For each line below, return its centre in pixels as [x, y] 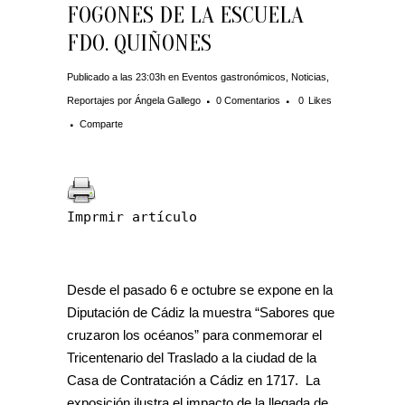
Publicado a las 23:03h [116, 77]
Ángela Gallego [168, 101]
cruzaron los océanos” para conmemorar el [194, 335]
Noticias [309, 77]
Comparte [101, 124]
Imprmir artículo [132, 217]
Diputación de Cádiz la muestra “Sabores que [201, 313]
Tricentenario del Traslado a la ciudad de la [192, 358]
